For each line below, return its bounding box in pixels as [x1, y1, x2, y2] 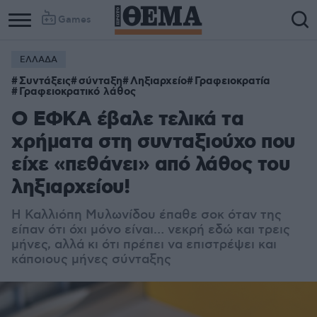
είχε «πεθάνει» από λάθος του [11, 152, 289, 178]
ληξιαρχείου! [11, 175, 129, 201]
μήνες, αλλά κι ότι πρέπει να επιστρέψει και [11, 237, 277, 253]
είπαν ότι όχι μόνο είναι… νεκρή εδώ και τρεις [11, 222, 290, 238]
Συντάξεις [19, 74, 71, 88]
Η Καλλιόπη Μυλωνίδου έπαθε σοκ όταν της [11, 207, 282, 223]
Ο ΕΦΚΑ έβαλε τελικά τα [11, 107, 243, 133]
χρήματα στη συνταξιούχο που [11, 129, 295, 156]
